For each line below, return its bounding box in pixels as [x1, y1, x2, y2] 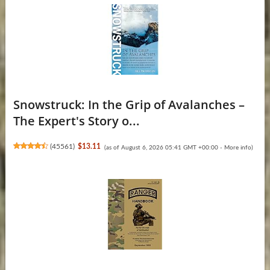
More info [224, 144, 251, 151]
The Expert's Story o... [13, 112, 140, 129]
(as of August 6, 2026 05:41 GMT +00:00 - [104, 144, 224, 151]
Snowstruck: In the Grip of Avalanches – [13, 96, 245, 113]
